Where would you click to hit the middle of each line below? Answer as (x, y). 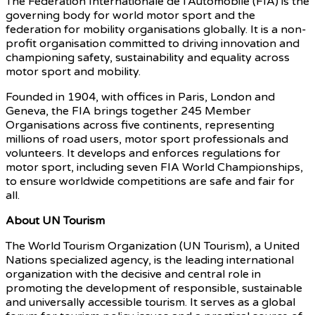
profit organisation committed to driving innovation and (153, 43)
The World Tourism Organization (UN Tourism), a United (153, 246)
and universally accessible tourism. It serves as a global (150, 302)
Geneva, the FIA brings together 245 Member (128, 111)
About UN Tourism (55, 220)
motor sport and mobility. (73, 71)
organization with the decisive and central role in (133, 274)
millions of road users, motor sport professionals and (147, 139)
